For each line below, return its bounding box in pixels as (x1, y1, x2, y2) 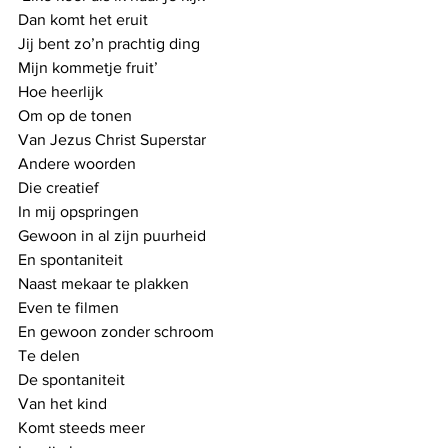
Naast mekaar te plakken (18, 274, 189, 292)
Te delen (18, 346, 80, 364)
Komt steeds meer (18, 418, 145, 436)
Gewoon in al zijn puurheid (18, 226, 206, 244)
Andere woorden (18, 154, 136, 172)
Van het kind (18, 394, 107, 412)
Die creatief (18, 178, 99, 196)
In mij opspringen (18, 202, 139, 220)
